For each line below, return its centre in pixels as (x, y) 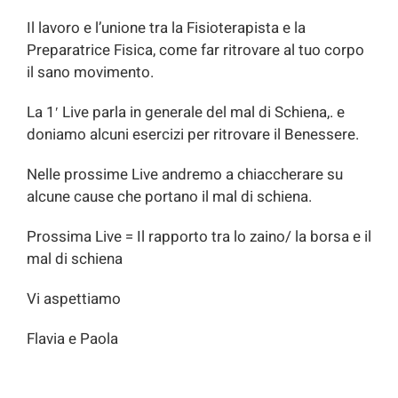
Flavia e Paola (72, 339)
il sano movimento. (90, 73)
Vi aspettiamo (74, 299)
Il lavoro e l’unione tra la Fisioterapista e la (166, 28)
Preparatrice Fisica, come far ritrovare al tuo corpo (195, 51)
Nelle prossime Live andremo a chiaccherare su (185, 175)
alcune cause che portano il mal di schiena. (169, 197)
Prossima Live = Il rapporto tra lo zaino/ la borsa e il (199, 237)
